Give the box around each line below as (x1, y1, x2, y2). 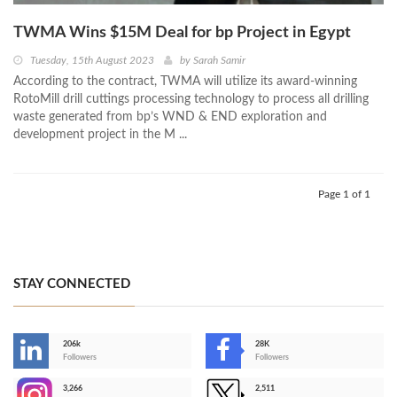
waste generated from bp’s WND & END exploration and (13, 111, 327, 124)
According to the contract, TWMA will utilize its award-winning (13, 75, 357, 89)
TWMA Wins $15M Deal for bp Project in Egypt (13, 25, 351, 42)
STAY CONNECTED (13, 277, 130, 292)
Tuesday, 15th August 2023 (30, 55, 154, 66)
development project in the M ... (13, 128, 187, 142)
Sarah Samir (193, 55, 245, 66)
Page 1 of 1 (318, 189, 370, 200)
